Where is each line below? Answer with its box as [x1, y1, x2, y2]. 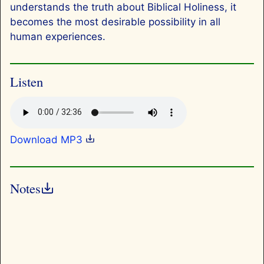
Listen [10, 72, 43, 91]
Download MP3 [10, 133, 85, 146]
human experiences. [10, 31, 105, 43]
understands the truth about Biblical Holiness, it [10, 1, 236, 14]
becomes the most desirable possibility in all [10, 16, 220, 28]
